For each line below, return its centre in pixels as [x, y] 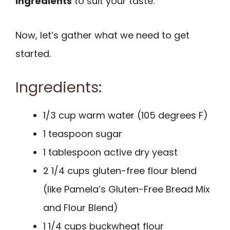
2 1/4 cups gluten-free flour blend [120, 171]
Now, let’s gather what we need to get [102, 35]
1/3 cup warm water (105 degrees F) [126, 116]
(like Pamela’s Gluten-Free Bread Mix [127, 189]
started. [33, 53]
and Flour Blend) [81, 208]
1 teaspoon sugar [83, 134]
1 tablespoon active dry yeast [110, 152]
